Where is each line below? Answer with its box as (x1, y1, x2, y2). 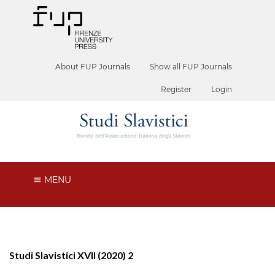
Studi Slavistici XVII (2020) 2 (9, 249, 133, 261)
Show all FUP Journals (150, 62, 233, 71)
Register (161, 85, 192, 94)
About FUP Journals (55, 62, 131, 71)
